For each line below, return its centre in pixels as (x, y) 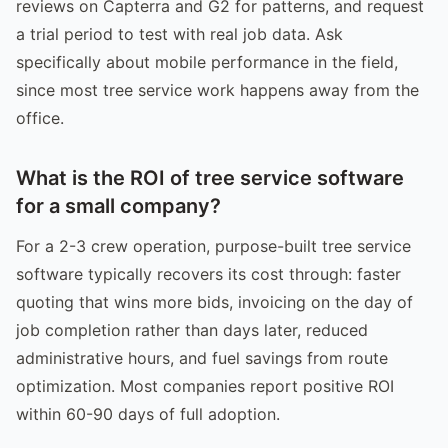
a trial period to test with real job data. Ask (179, 33)
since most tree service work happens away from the (217, 89)
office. (40, 117)
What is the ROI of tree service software (210, 177)
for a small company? (118, 205)
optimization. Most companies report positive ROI (205, 385)
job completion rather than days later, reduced (192, 329)
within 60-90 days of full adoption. (148, 413)
